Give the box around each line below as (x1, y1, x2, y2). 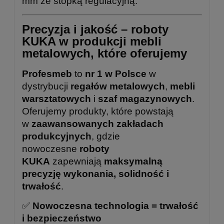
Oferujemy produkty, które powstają (22, 105, 173, 116)
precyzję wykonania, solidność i (22, 168, 169, 179)
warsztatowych (22, 93, 91, 104)
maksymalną (104, 155, 162, 166)
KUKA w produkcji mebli (22, 34, 161, 48)
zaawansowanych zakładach (31, 118, 163, 129)
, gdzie (91, 130, 120, 141)
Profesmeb (22, 68, 72, 79)
